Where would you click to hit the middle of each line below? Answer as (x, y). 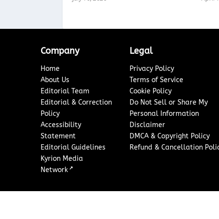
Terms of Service (156, 80)
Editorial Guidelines (73, 148)
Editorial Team (65, 91)
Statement (58, 136)
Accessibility (61, 125)
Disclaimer (147, 125)
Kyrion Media (62, 159)
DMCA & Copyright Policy (169, 136)
